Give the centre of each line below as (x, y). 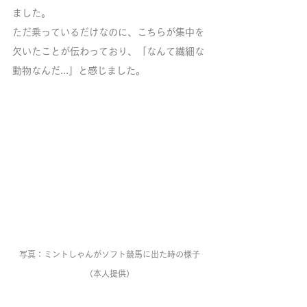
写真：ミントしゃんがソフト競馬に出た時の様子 (110, 255)
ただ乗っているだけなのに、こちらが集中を (108, 32)
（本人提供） (110, 274)
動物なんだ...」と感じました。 (79, 70)
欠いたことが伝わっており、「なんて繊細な (108, 51)
